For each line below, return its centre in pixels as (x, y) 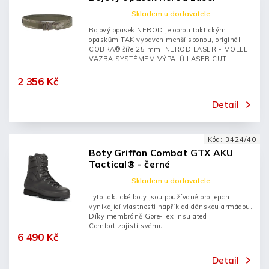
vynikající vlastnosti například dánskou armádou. (171, 207)
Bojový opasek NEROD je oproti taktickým (158, 30)
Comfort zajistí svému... (129, 226)
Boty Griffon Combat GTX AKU (161, 153)
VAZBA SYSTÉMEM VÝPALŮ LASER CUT (158, 59)
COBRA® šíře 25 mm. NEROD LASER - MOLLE (168, 49)
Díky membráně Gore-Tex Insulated (148, 216)
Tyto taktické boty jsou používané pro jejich (159, 197)
